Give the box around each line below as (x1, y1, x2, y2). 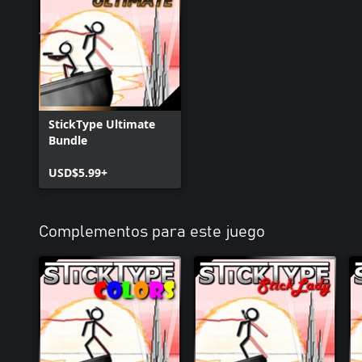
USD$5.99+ (48, 165, 107, 180)
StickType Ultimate (48, 116, 155, 132)
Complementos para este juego (39, 224, 265, 240)
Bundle (48, 133, 87, 148)
